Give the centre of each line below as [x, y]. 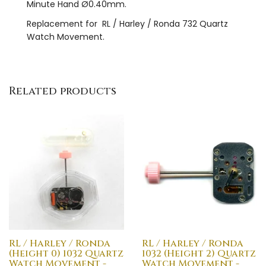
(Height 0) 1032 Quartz [66, 253]
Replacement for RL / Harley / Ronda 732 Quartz [127, 23]
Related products [63, 91]
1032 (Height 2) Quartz [199, 253]
